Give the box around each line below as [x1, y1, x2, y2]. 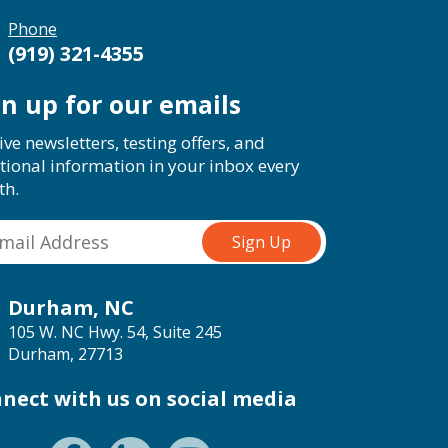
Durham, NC [8, 294, 134, 321]
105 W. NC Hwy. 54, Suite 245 [8, 321, 222, 343]
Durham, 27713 [8, 343, 123, 365]
